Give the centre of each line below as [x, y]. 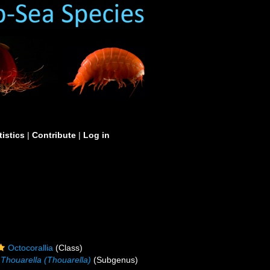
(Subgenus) [115, 260]
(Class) [68, 248]
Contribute [54, 135]
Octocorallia [31, 248]
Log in [96, 135]
